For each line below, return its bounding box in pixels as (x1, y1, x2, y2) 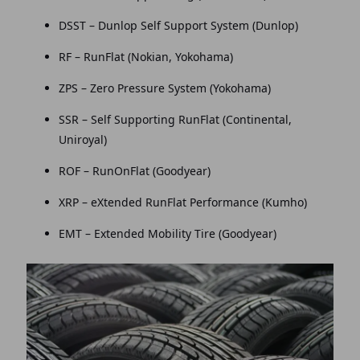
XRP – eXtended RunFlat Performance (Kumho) (58, 194, 307, 211)
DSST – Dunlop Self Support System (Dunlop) (58, 18, 298, 34)
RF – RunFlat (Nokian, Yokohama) (58, 49, 233, 65)
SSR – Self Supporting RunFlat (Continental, (58, 112, 292, 128)
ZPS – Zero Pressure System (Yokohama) (58, 80, 271, 96)
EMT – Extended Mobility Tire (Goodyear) (58, 226, 276, 242)
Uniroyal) (58, 132, 107, 148)
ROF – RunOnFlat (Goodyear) (58, 163, 211, 179)
